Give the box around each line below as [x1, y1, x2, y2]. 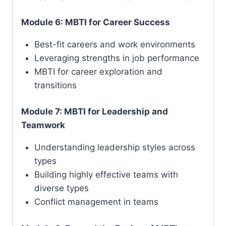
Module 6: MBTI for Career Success [21, 17, 170, 27]
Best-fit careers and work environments [34, 39, 195, 49]
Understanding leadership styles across [34, 142, 195, 153]
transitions [34, 80, 77, 90]
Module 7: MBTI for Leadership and [21, 106, 168, 117]
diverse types [34, 183, 89, 194]
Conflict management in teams [34, 197, 158, 207]
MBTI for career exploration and [34, 66, 162, 77]
